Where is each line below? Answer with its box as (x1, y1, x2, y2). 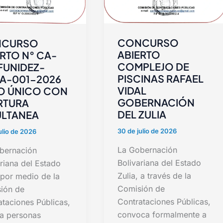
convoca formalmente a (117, 209, 207, 220)
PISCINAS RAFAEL (117, 72, 204, 85)
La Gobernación (117, 144, 178, 155)
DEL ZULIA (117, 108, 167, 121)
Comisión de (117, 183, 165, 194)
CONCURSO (117, 36, 179, 49)
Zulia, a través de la (117, 170, 192, 181)
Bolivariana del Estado (117, 157, 202, 168)
